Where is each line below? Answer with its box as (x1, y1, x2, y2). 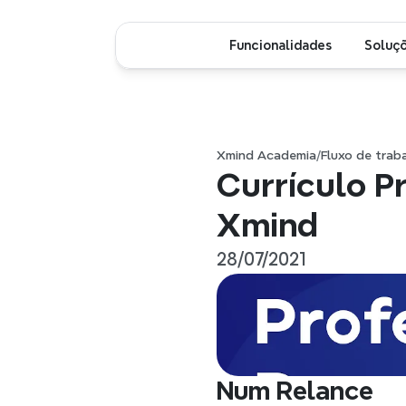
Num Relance (217, 377, 373, 404)
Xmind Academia (217, 149, 316, 161)
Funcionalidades (229, 38, 332, 52)
